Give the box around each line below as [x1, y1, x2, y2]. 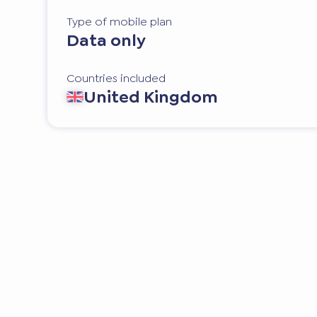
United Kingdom [83, 85, 219, 108]
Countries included [67, 70, 166, 86]
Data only [67, 29, 146, 52]
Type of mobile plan [67, 14, 173, 30]
